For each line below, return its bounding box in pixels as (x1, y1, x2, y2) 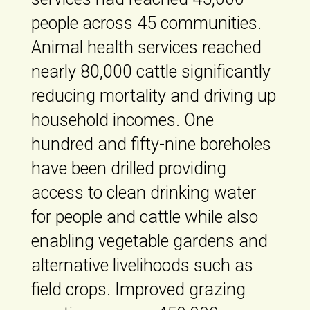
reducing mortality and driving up (30, 86, 276, 107)
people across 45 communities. (30, 13, 262, 34)
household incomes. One (30, 110, 214, 131)
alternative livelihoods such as (30, 255, 253, 276)
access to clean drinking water (30, 183, 256, 203)
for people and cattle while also (30, 207, 258, 228)
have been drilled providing (30, 158, 226, 179)
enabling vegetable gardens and (30, 231, 268, 252)
